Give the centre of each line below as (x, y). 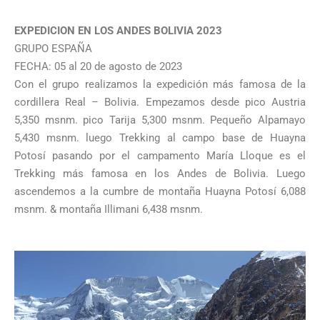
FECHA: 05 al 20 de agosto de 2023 (98, 66)
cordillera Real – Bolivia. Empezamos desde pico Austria (160, 102)
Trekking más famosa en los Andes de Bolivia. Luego (160, 173)
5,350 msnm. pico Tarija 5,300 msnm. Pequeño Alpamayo (160, 120)
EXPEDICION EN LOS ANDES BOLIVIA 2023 (118, 30)
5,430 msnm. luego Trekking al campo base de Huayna (160, 137)
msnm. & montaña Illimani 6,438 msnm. (109, 209)
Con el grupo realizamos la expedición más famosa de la (160, 84)
